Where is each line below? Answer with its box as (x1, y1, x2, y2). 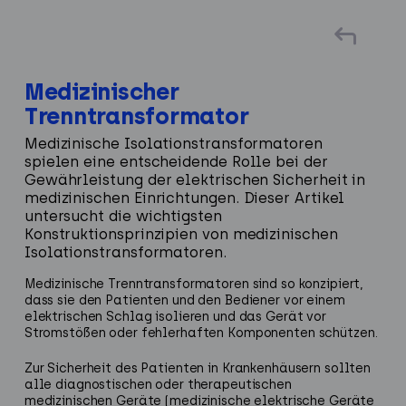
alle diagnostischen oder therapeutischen (24, 376, 292, 392)
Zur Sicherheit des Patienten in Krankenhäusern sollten (24, 360, 372, 376)
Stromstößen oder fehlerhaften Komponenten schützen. (24, 324, 378, 341)
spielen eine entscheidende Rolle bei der (24, 152, 328, 170)
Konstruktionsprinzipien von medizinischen (24, 225, 338, 243)
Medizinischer (24, 77, 179, 105)
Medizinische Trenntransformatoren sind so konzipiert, (24, 275, 364, 292)
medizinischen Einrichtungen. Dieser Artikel (24, 188, 345, 207)
